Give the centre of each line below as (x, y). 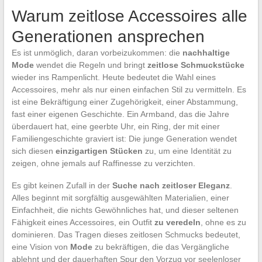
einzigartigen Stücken (99, 151)
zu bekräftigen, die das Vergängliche (161, 247)
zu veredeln (177, 222)
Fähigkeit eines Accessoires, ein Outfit (83, 222)
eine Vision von (41, 247)
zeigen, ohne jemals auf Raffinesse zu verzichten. (103, 163)
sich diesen (33, 151)
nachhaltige (206, 52)
